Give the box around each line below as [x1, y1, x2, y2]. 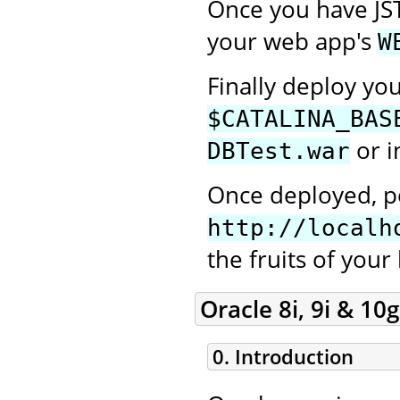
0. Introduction [212, 344, 354, 371]
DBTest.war [207, 137, 350, 165]
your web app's [207, 25, 378, 58]
